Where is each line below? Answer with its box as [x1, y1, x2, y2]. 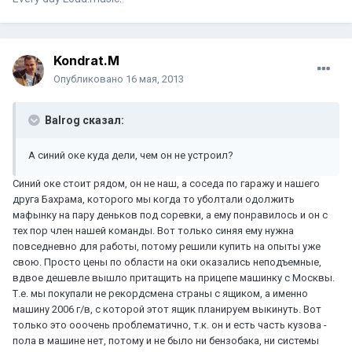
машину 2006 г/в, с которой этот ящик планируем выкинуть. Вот [13, 303, 321, 316]
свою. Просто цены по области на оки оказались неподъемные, [13, 256, 321, 269]
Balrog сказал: [42, 114, 124, 127]
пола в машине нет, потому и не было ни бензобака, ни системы [13, 335, 319, 347]
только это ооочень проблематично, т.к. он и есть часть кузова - [13, 319, 327, 332]
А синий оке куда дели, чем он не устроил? [28, 149, 233, 162]
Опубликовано [53, 73, 126, 86]
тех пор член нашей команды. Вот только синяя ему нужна [13, 225, 294, 237]
